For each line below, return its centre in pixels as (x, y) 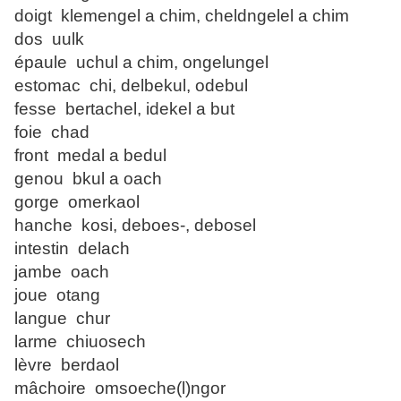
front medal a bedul (153, 156)
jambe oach (62, 272)
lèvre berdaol (67, 365)
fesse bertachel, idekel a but (124, 109)
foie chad (52, 132)
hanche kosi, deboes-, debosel (135, 226)
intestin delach (72, 249)
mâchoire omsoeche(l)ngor (120, 388)
